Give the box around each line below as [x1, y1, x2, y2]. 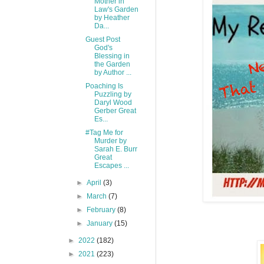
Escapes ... [94, 161, 129, 170]
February [87, 205, 118, 214]
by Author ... [94, 68, 131, 77]
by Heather [94, 13, 130, 22]
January [87, 219, 115, 227]
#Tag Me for [85, 128, 123, 137]
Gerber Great [94, 106, 136, 115]
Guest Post [85, 35, 120, 44]
